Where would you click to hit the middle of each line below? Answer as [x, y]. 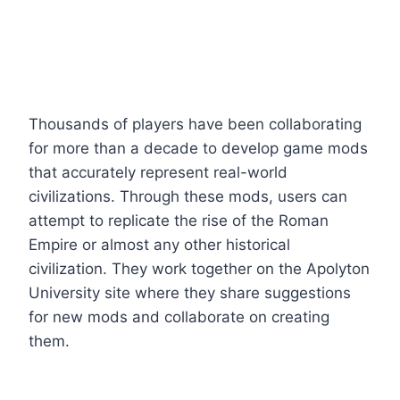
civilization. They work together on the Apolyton [199, 268]
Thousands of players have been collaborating [195, 124]
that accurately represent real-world [158, 172]
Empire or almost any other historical [159, 244]
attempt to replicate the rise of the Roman [179, 220]
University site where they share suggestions [190, 292]
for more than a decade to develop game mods [198, 148]
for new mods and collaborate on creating [179, 317]
